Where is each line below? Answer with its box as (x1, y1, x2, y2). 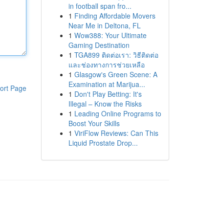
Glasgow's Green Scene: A (74, 69, 157, 79)
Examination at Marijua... (68, 79, 145, 89)
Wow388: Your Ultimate (74, 30, 147, 40)
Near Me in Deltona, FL (68, 21, 141, 30)
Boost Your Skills (68, 118, 120, 128)
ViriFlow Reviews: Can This (74, 128, 158, 138)
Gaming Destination (68, 40, 130, 50)
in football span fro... (68, 1, 131, 11)
